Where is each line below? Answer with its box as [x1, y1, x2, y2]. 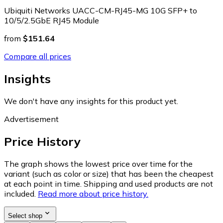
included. [4, 189, 36, 199]
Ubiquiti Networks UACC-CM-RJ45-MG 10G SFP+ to [4, 5, 197, 16]
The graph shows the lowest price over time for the [4, 159, 193, 169]
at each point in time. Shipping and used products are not [4, 179, 213, 189]
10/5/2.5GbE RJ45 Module [4, 15, 99, 26]
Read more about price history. [38, 189, 148, 199]
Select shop [8, 212, 42, 220]
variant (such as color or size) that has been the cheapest [4, 169, 214, 179]
